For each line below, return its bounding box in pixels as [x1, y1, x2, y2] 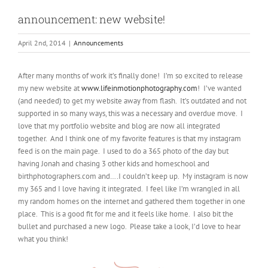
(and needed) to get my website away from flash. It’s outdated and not [18, 96, 246, 106]
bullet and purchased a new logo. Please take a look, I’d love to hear [18, 221, 240, 232]
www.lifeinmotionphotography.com [81, 83, 197, 93]
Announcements [74, 38, 123, 47]
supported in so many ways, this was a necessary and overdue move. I [18, 108, 243, 118]
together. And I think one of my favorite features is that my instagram [18, 133, 241, 144]
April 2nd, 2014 [18, 38, 66, 47]
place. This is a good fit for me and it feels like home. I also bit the [18, 209, 233, 219]
